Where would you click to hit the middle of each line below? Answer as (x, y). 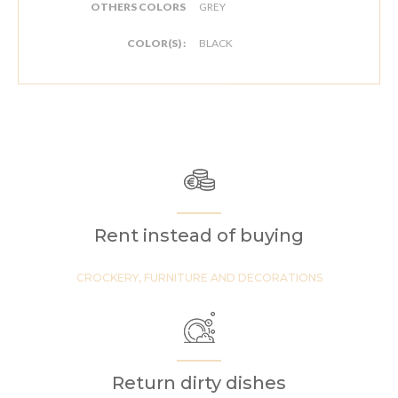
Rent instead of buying (199, 236)
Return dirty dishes (199, 383)
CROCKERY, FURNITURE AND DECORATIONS (199, 278)
